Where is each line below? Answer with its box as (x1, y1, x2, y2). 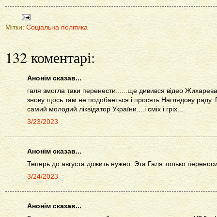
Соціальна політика (26, 24, 88, 31)
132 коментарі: (5, 47, 95, 67)
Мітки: (5, 24, 26, 31)
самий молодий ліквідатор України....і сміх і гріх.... (27, 106, 185, 113)
